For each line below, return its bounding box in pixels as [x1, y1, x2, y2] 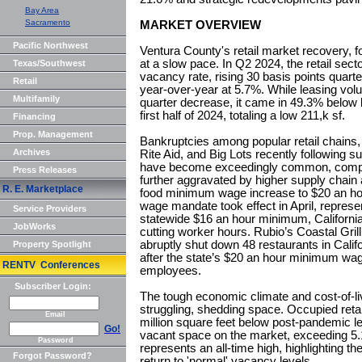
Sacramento [25, 18, 70, 27]
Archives [13, 147, 50, 157]
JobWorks [13, 221, 56, 231]
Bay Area [25, 6, 59, 15]
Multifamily [13, 94, 60, 103]
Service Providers [13, 204, 86, 213]
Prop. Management [13, 129, 93, 139]
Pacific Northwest [13, 40, 88, 50]
